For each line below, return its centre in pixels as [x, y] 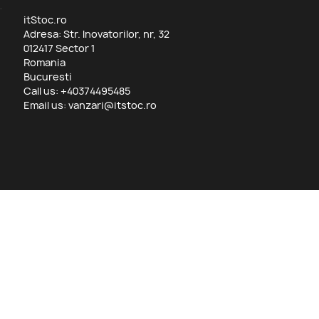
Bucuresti [47, 77]
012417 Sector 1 [59, 48]
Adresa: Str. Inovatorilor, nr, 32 [96, 34]
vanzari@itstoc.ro [112, 105]
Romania [44, 63]
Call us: [42, 91]
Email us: [46, 105]
